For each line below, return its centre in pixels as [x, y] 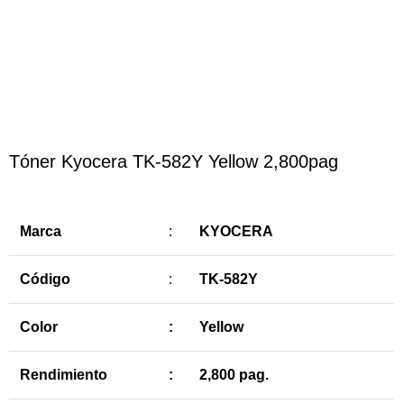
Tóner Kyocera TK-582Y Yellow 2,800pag [174, 162]
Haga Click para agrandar [92, 32]
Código [46, 280]
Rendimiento [64, 375]
